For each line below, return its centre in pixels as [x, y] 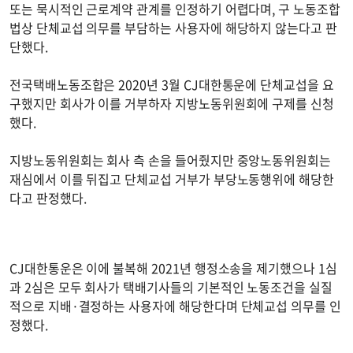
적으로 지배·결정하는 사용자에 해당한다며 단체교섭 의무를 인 [175, 306]
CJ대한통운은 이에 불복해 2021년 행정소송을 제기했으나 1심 [173, 268]
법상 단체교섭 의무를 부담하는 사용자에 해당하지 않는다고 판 [173, 28]
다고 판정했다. [48, 198]
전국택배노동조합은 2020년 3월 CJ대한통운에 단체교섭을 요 [172, 85]
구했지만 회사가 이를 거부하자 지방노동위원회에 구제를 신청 [172, 104]
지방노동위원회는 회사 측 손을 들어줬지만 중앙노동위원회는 [171, 160]
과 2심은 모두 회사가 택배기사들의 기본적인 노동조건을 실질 [171, 287]
